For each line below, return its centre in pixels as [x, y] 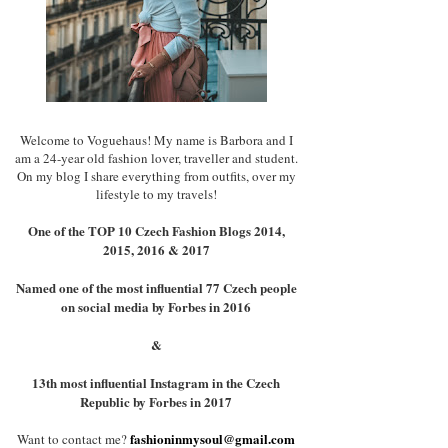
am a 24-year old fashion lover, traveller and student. [156, 157]
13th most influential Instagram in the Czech [156, 382]
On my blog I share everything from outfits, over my [156, 175]
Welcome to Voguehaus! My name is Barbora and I [156, 139]
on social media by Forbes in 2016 [156, 306]
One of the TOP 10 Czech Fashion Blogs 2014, [156, 230]
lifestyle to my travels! [156, 193]
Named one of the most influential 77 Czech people [156, 287]
